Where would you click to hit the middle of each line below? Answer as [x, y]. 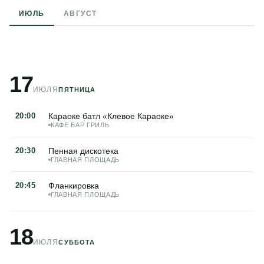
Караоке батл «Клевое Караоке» [111, 116]
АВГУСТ [80, 14]
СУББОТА [77, 242]
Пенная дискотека [83, 151]
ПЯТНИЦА [77, 90]
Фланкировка [74, 186]
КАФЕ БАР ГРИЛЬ [80, 125]
